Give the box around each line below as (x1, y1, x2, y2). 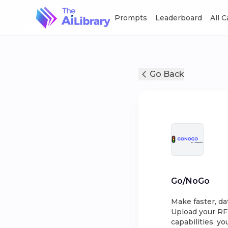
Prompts (115, 13, 148, 22)
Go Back (150, 69, 184, 79)
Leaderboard (155, 13, 203, 22)
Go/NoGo (171, 176, 210, 186)
